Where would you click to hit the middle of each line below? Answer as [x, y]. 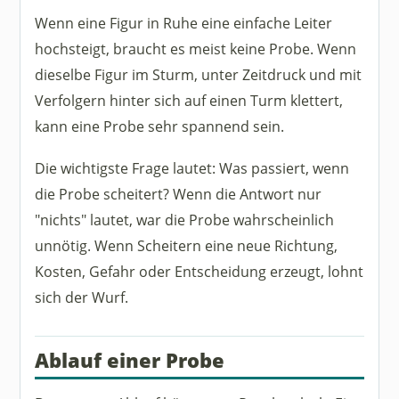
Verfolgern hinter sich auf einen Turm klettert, [189, 101]
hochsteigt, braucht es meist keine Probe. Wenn [196, 49]
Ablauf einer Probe [130, 360]
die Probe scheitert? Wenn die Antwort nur [179, 193]
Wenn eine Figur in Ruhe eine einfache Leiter [184, 23]
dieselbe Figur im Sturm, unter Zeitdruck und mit [199, 75]
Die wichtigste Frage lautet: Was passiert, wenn [192, 167]
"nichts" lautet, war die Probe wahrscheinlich [185, 219]
